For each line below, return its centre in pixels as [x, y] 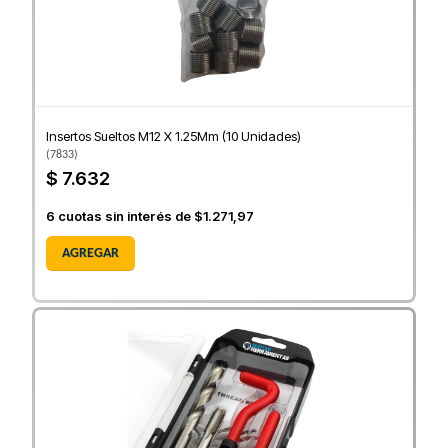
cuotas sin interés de [124, 216]
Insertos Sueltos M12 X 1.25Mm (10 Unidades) [173, 136]
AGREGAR [90, 254]
